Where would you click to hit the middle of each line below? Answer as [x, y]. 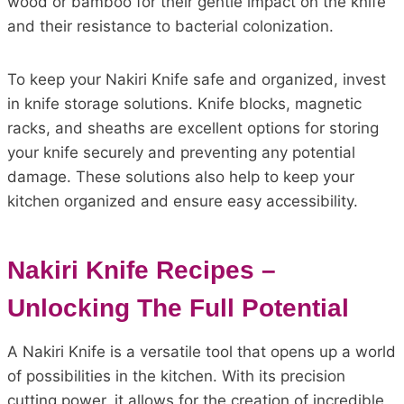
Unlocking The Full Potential [178, 308]
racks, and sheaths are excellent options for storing [193, 128]
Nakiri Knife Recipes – [142, 270]
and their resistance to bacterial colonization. [170, 26]
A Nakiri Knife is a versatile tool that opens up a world [202, 351]
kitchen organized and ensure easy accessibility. [183, 201]
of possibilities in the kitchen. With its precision [176, 376]
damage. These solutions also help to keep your [181, 176]
